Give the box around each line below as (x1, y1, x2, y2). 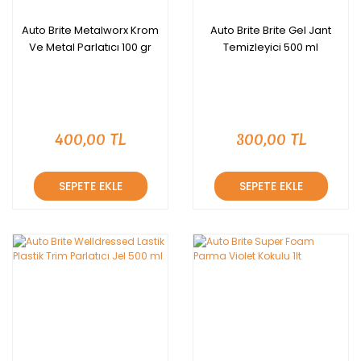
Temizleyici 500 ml (223, 39, 318, 55)
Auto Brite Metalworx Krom (22, 23, 159, 38)
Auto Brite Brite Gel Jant (210, 23, 331, 38)
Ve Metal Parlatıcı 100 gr (29, 39, 151, 55)
